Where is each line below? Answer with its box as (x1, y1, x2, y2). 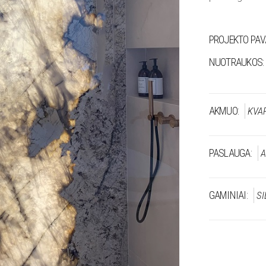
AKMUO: (208, 104, 239, 117)
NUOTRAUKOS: (208, 56, 264, 68)
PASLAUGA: (208, 147, 252, 159)
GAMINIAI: (208, 189, 248, 201)
